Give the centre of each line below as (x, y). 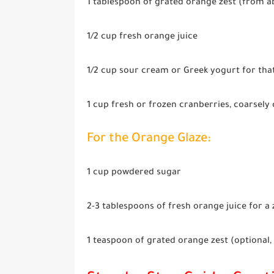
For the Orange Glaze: (149, 139)
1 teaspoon (110, 242)
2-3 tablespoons (120, 208)
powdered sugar (145, 173)
